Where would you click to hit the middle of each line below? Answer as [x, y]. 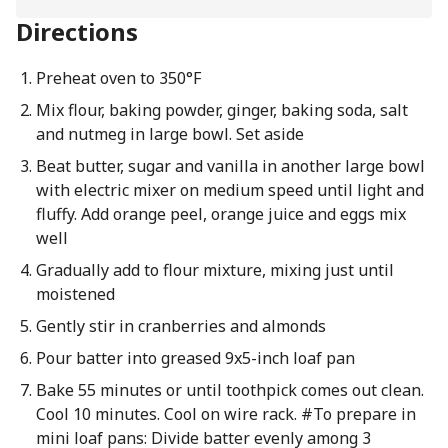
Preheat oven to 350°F [118, 78]
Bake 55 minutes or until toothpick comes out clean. [229, 390]
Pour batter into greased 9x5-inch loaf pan [195, 358]
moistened [75, 294]
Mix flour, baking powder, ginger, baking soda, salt [221, 110]
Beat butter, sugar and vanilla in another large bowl [230, 166]
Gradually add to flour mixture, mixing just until [214, 270]
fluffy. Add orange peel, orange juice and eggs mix [220, 214]
